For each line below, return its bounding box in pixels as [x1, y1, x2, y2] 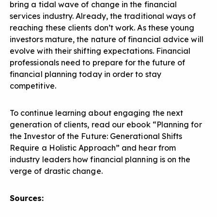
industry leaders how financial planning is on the [10, 155, 191, 165]
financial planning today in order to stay [10, 69, 161, 79]
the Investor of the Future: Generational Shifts [10, 131, 183, 141]
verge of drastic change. [10, 166, 103, 176]
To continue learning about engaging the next [10, 108, 184, 118]
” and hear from [115, 143, 176, 153]
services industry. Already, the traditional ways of [10, 11, 196, 21]
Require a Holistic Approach [10, 143, 116, 153]
